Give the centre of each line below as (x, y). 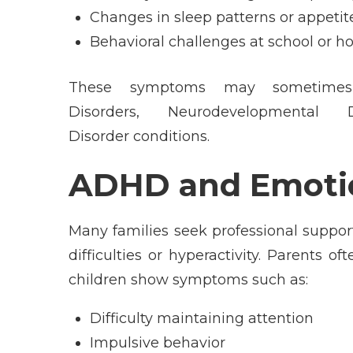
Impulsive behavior (158, 342)
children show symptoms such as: (188, 279)
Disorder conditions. (139, 136)
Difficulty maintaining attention (202, 318)
